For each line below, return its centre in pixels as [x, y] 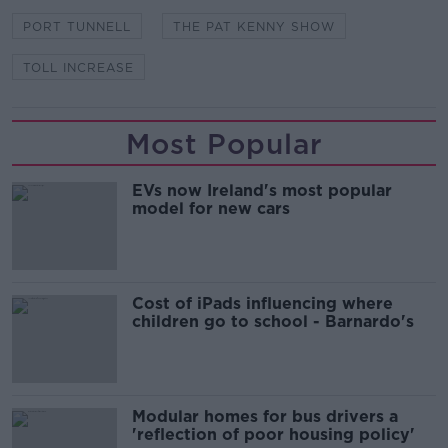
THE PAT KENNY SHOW [254, 26]
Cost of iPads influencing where [262, 303]
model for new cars [211, 208]
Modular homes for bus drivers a [265, 416]
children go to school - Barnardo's [273, 321]
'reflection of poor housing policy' [273, 434]
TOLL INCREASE [78, 67]
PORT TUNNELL [77, 26]
